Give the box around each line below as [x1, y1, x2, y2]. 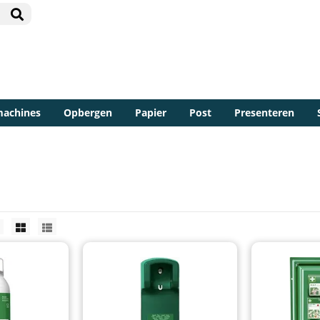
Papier [135, 105, 166, 119]
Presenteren [234, 105, 294, 119]
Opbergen [64, 105, 112, 119]
